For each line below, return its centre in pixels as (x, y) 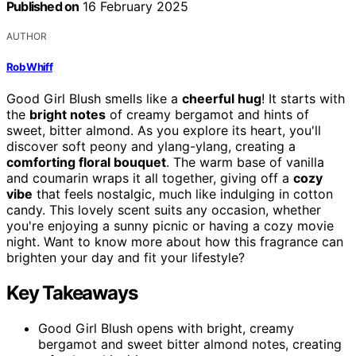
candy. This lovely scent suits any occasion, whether (164, 209)
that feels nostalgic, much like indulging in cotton (183, 193)
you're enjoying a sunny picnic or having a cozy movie (170, 225)
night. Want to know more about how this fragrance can (175, 241)
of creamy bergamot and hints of (207, 114)
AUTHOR (27, 37)
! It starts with (303, 98)
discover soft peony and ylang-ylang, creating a (151, 146)
